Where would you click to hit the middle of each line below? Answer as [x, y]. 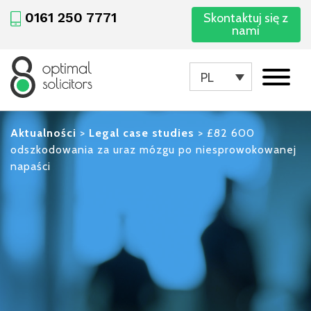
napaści [31, 166]
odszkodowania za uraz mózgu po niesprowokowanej [153, 149]
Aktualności [43, 133]
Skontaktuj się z [246, 18]
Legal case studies [142, 133]
